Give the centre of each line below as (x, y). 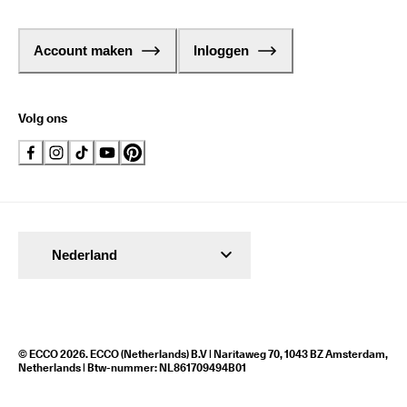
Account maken (83, 50)
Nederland (84, 255)
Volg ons (43, 118)
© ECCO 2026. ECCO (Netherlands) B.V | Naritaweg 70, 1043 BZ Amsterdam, (203, 354)
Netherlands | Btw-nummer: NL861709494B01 (132, 367)
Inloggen (221, 50)
